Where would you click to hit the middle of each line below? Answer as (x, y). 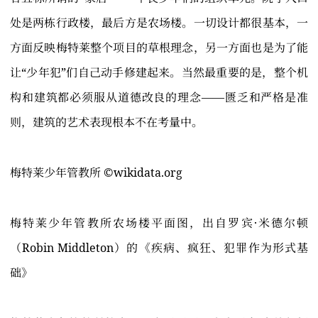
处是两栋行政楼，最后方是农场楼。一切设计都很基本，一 (159, 23)
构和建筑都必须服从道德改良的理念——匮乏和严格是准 (159, 98)
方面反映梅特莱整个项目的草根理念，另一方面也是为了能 (159, 48)
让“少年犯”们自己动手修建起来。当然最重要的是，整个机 (159, 73)
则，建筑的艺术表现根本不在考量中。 (106, 122)
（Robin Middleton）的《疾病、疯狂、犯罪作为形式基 (159, 248)
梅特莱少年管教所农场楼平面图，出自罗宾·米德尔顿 (159, 223)
